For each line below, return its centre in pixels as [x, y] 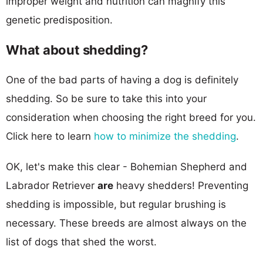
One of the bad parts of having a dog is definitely [122, 80]
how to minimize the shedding [165, 136]
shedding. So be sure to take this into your [106, 98]
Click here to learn [50, 136]
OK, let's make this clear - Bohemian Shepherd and [127, 166]
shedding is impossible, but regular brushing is [116, 204]
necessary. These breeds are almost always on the [126, 223]
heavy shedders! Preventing [181, 185]
